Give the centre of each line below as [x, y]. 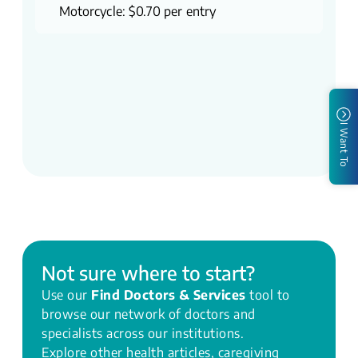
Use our [66, 295]
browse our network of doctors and [149, 314]
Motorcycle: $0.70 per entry [137, 11]
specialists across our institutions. [143, 333]
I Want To [344, 145]
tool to [268, 295]
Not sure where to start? [148, 272]
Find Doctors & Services [169, 295]
